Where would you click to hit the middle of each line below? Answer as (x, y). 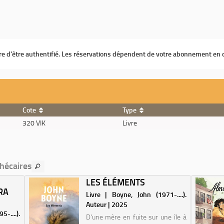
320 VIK (34, 123)
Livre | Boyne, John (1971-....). (136, 194)
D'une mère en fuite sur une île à (136, 217)
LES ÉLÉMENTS (115, 182)
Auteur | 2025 (106, 204)
